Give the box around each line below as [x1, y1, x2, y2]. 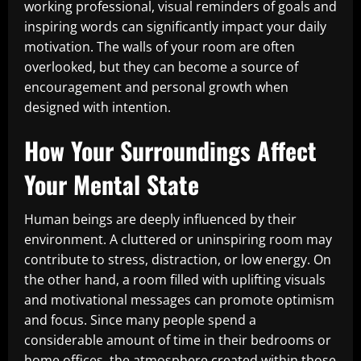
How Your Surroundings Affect [24, 132, 317, 168]
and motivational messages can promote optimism [24, 291, 334, 309]
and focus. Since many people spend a [24, 311, 256, 329]
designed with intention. [24, 98, 171, 116]
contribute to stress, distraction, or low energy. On [24, 251, 331, 268]
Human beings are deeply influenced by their [24, 210, 297, 228]
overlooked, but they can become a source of [24, 58, 298, 76]
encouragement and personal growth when [24, 78, 288, 96]
